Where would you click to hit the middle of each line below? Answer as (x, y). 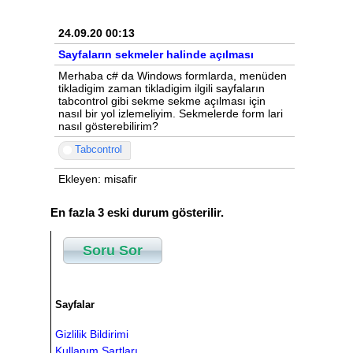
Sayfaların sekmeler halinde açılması (156, 55)
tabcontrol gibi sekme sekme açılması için (162, 101)
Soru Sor (113, 250)
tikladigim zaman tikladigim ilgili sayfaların (162, 89)
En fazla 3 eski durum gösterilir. (137, 212)
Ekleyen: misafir (98, 179)
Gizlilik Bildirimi (92, 334)
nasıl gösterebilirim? (108, 126)
